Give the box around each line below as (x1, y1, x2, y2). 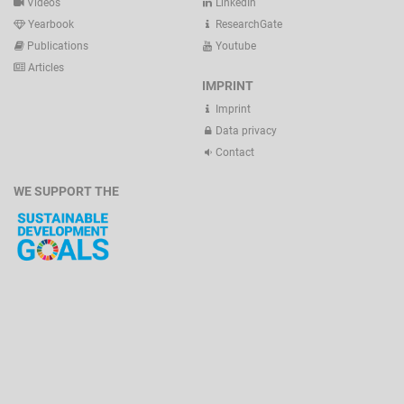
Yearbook (25, 18, 74, 32)
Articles (25, 61, 64, 75)
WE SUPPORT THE (14, 184, 119, 199)
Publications (27, 40, 88, 53)
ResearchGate (213, 18, 282, 32)
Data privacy (213, 124, 277, 137)
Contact (213, 145, 254, 159)
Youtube (213, 40, 256, 53)
